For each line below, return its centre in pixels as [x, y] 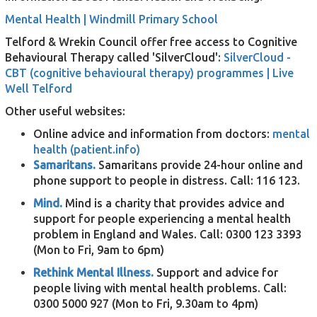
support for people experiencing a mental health [162, 219]
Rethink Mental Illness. [93, 272]
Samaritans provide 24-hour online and [201, 165]
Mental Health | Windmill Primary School [111, 19]
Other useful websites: [65, 111]
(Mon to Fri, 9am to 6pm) [99, 250]
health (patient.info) [87, 149]
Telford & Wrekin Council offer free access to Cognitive [151, 42]
